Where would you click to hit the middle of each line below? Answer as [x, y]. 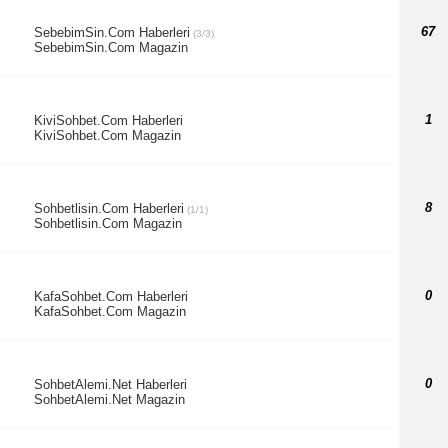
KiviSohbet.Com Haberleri [108, 120]
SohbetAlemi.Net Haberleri [110, 384]
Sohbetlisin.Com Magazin [107, 223]
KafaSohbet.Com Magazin [109, 311]
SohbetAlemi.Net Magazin [109, 399]
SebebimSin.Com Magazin [110, 47]
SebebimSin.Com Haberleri [111, 32]
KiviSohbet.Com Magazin [107, 135]
